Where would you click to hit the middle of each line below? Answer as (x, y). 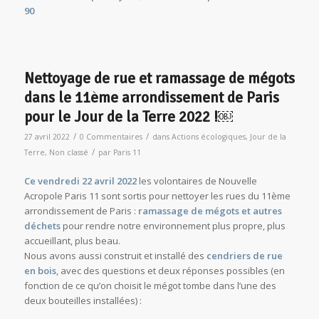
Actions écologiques (208, 136)
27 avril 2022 (47, 136)
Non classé (68, 152)
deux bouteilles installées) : (83, 300)
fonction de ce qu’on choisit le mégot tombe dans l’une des (150, 285)
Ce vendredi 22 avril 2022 (80, 181)
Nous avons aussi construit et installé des (115, 255)
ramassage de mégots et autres (210, 210)
